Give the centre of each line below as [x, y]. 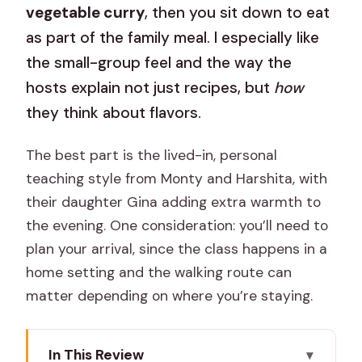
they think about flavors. [114, 112]
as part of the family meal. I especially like [173, 37]
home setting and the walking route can [159, 272]
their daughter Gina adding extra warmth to [174, 202]
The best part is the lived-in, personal [152, 155]
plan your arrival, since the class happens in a [177, 248]
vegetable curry [86, 12]
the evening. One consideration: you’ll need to [177, 225]
